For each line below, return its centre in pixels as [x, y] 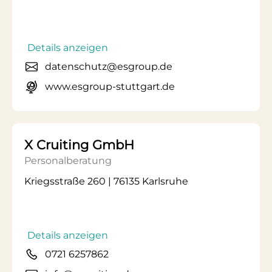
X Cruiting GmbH [79, 145]
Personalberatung [68, 161]
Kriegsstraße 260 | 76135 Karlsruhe [106, 181]
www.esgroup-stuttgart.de [110, 87]
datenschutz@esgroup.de [109, 66]
